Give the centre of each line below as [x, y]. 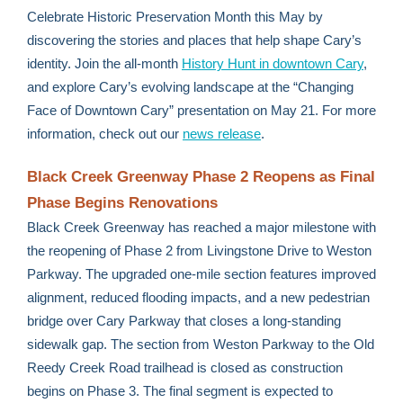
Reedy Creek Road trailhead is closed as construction [185, 367]
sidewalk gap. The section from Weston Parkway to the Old [201, 344]
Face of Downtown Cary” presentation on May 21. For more [201, 110]
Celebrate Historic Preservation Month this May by [175, 17]
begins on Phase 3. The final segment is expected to [180, 391]
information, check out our [105, 134]
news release [222, 134]
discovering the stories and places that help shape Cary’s [194, 40]
